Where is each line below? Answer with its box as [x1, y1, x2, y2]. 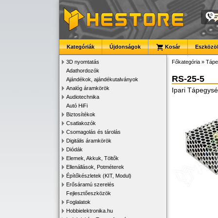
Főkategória [172, 59, 200, 65]
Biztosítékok [66, 111, 95, 117]
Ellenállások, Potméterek [66, 164, 124, 170]
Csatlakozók [66, 120, 96, 126]
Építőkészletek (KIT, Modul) [66, 173, 131, 179]
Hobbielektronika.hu [66, 208, 113, 214]
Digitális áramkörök [66, 138, 111, 144]
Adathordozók [66, 68, 99, 73]
